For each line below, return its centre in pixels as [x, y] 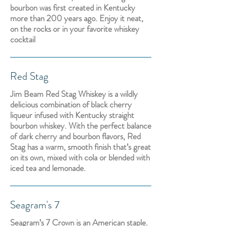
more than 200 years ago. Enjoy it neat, [77, 18]
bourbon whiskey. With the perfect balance [81, 126]
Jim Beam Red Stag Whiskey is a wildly [74, 94]
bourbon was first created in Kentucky [73, 8]
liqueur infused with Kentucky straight [72, 115]
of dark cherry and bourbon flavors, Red [75, 136]
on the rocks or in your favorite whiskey [75, 29]
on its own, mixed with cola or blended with [80, 157]
